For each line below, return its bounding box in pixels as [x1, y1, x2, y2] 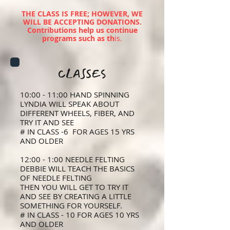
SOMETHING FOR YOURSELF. [20, 200, 122, 210]
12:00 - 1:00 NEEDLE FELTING [20, 154, 125, 164]
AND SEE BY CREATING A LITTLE [20, 191, 131, 201]
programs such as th [42, 33, 114, 43]
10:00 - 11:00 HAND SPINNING [20, 89, 129, 100]
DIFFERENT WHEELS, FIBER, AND [20, 108, 135, 118]
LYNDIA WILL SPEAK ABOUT [20, 99, 119, 109]
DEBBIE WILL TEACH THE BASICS [20, 163, 135, 174]
